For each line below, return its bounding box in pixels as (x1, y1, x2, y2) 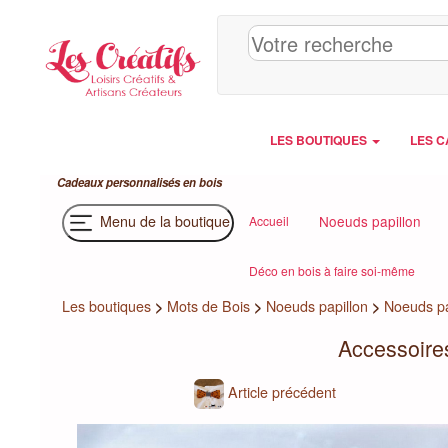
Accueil (249, 212, 289, 229)
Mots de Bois (167, 296, 250, 316)
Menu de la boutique (96, 210, 230, 231)
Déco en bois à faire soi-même (249, 262, 415, 279)
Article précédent (224, 381, 337, 402)
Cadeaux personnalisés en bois (57, 174, 222, 191)
